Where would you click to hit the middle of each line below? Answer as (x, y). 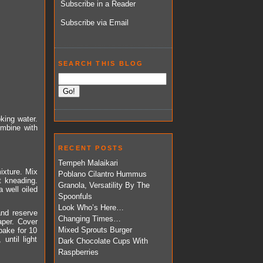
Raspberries (78, 252)
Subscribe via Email (95, 23)
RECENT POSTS (91, 148)
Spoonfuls (75, 197)
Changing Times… (90, 219)
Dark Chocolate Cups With (103, 241)
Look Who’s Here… (91, 208)
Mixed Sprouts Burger (95, 230)
